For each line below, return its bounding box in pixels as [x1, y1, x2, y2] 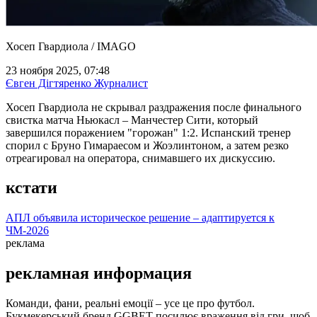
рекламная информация [6, 264, 192, 283]
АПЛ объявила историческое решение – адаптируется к [6, 212, 275, 224]
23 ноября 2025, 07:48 [6, 64, 110, 76]
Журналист [91, 76, 148, 89]
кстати [6, 178, 57, 197]
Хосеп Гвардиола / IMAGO [6, 40, 136, 52]
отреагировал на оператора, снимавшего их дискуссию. [6, 151, 275, 164]
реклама [6, 237, 45, 250]
